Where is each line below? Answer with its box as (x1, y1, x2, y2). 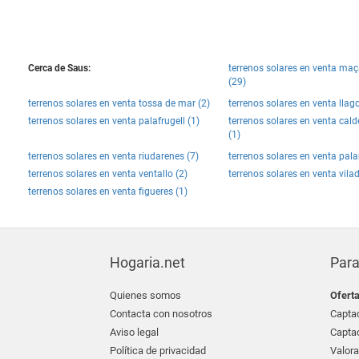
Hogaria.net (110, 254, 185, 271)
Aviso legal (110, 326, 159, 338)
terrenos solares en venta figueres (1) (28, 186, 188, 197)
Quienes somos (110, 289, 181, 301)
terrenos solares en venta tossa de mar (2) (28, 98, 210, 109)
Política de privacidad (110, 345, 206, 357)
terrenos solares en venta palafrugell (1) (28, 115, 200, 127)
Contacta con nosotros (110, 308, 212, 320)
